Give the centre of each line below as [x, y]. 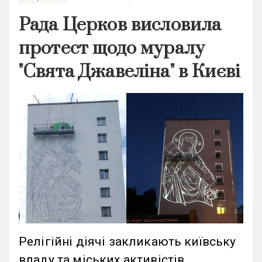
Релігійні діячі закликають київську [127, 241]
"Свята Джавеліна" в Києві [130, 72]
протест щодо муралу [112, 49]
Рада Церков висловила [120, 25]
